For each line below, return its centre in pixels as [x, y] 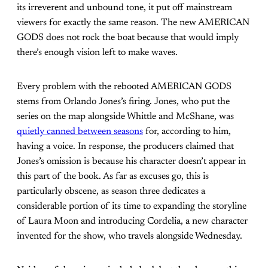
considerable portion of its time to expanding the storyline [132, 207]
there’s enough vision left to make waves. [97, 53]
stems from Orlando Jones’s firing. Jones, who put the [123, 102]
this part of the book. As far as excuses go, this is [113, 177]
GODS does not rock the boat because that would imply [128, 38]
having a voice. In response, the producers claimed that [125, 147]
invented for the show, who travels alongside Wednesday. [130, 237]
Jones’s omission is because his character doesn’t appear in [131, 162]
